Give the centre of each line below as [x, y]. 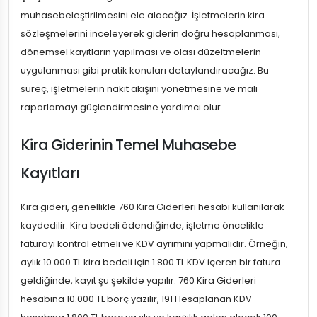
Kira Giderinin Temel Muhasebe [128, 145]
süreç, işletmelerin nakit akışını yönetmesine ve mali [139, 89]
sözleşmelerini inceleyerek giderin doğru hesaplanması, [150, 34]
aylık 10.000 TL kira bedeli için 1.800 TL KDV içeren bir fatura [151, 263]
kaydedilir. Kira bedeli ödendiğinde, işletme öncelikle [142, 226]
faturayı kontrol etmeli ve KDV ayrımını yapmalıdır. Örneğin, [154, 244]
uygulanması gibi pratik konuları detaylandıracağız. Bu [145, 71]
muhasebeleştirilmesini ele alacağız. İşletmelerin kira [143, 16]
